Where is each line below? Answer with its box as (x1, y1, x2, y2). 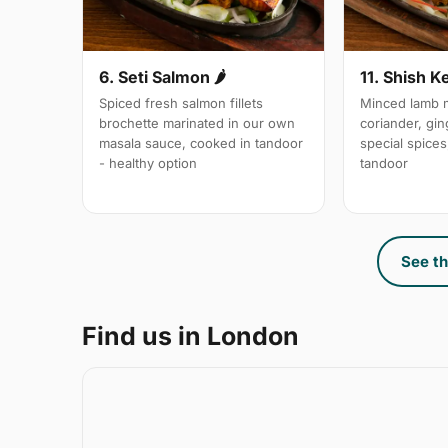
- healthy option (99, 155, 197, 172)
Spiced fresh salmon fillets (99, 95, 263, 112)
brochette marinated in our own (99, 115, 295, 132)
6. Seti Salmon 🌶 (99, 67, 226, 88)
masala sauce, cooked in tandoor (99, 135, 303, 152)
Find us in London (82, 321, 299, 352)
